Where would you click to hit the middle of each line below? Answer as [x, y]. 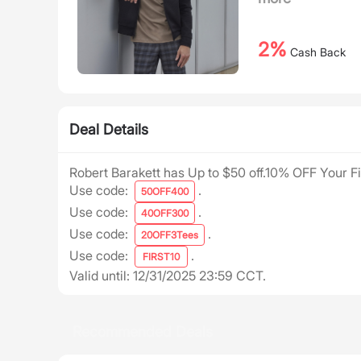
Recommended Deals [143, 332]
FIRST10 [161, 257]
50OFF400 [165, 191]
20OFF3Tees [170, 235]
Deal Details [109, 129]
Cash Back [316, 52]
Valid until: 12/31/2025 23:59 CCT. [168, 276]
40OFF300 [165, 213]
